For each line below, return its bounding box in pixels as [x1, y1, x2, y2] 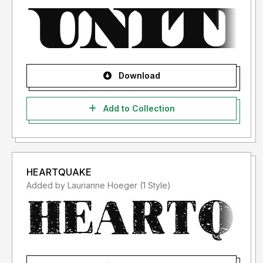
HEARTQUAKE [26, 166, 92, 178]
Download [116, 70, 160, 81]
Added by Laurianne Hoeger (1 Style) [140, 180, 171, 191]
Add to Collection [100, 103, 175, 114]
